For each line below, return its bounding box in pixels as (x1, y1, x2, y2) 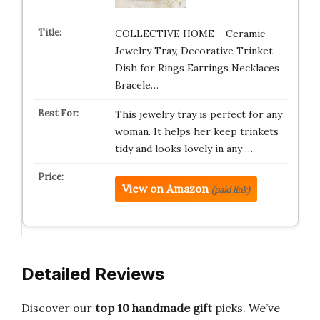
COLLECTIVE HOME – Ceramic (114, 26, 265, 40)
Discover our (21, 301, 95, 315)
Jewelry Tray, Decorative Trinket (114, 44, 273, 57)
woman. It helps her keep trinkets (114, 124, 279, 138)
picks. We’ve (212, 301, 280, 315)
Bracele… (114, 78, 159, 91)
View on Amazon (121, 181, 209, 196)
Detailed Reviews (21, 264, 164, 284)
